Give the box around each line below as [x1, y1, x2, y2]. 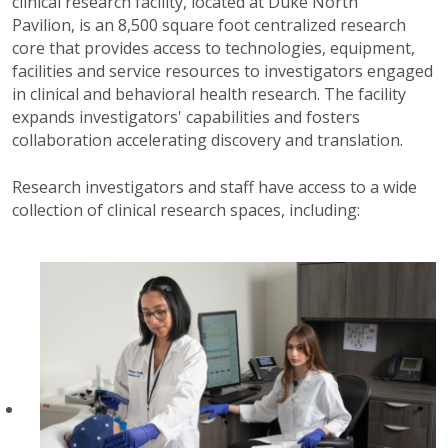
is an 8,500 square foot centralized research [79, 14, 406, 37]
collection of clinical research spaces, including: [12, 199, 360, 222]
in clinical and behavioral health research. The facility [12, 83, 406, 106]
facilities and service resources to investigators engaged [12, 60, 433, 83]
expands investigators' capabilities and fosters [12, 106, 360, 129]
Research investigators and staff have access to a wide [12, 176, 417, 199]
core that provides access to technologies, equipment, [12, 37, 415, 60]
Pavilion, [12, 14, 79, 37]
